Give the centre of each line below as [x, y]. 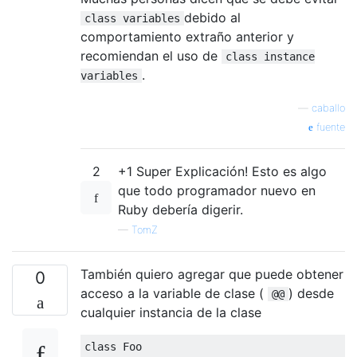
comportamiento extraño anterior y [187, 36]
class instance [270, 56]
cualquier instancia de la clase [171, 312]
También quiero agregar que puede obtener [212, 274]
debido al [212, 17]
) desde [311, 293]
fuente [329, 127]
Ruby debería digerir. [180, 209]
